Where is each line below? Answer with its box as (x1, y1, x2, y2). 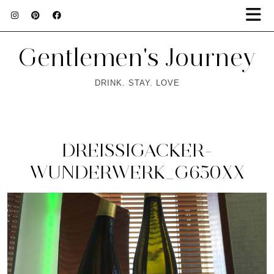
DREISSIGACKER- (62, 139, 212, 161)
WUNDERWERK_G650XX (29, 161, 245, 183)
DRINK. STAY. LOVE (94, 78, 180, 87)
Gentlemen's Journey (18, 43, 256, 72)
